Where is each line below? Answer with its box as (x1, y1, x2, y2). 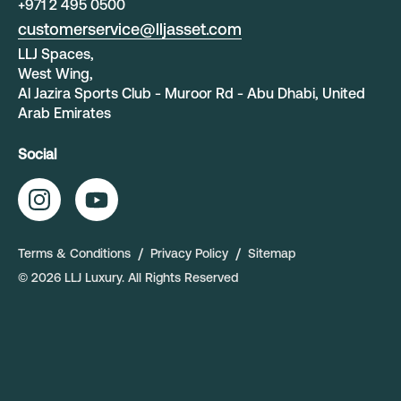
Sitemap (248, 246, 295, 260)
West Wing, (18, 65, 104, 81)
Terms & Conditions (18, 246, 131, 260)
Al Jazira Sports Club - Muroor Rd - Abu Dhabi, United (18, 85, 365, 101)
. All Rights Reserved (122, 270, 238, 285)
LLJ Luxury (64, 270, 122, 285)
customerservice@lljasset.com (18, 20, 242, 38)
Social (18, 146, 56, 162)
